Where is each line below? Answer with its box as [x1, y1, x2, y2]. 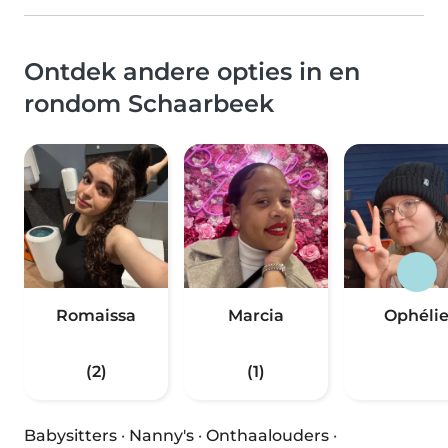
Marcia [228, 306, 284, 325]
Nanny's [129, 426, 194, 445]
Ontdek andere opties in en [24, 57, 360, 86]
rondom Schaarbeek [24, 89, 274, 118]
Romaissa [56, 306, 136, 325]
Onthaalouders [206, 426, 329, 445]
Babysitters [24, 426, 117, 445]
